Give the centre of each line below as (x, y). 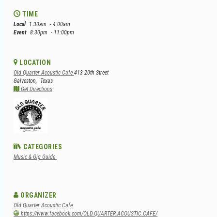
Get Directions (36, 89)
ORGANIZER (38, 195)
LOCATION (34, 62)
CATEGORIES (42, 147)
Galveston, (26, 81)
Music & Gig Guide (35, 157)
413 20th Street (91, 72)
